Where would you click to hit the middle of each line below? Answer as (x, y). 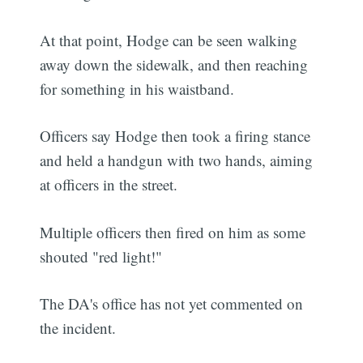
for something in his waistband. (137, 88)
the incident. (78, 328)
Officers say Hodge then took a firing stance (175, 136)
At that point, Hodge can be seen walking (169, 40)
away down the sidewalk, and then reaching (174, 64)
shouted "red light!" (101, 256)
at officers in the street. (109, 185)
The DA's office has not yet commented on (172, 304)
